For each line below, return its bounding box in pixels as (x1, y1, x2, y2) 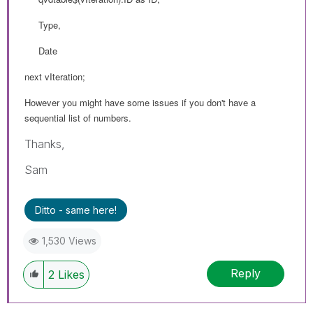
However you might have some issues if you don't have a (24, 95, 256, 109)
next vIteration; (24, 69, 85, 83)
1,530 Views (42, 234, 96, 247)
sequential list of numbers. (24, 110, 131, 124)
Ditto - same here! (35, 203, 117, 216)
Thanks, (24, 136, 65, 151)
